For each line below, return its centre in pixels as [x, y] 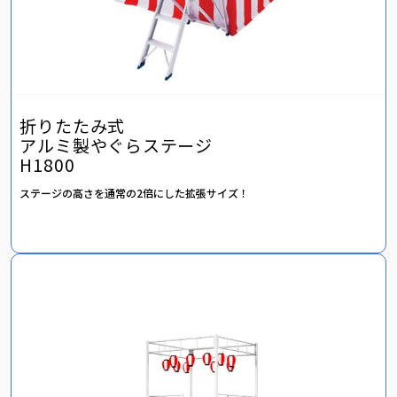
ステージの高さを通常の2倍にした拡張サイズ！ [135, 193]
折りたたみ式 [73, 126]
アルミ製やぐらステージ [116, 146]
